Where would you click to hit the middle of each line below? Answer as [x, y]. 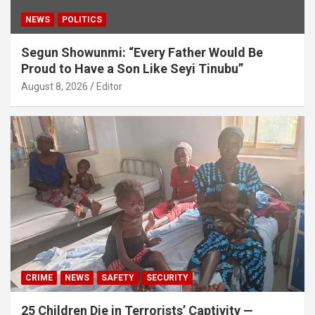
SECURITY [167, 278]
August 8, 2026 [54, 86]
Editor [109, 86]
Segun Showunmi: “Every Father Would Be [142, 52]
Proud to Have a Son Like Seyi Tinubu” [132, 68]
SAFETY [118, 278]
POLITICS [82, 19]
